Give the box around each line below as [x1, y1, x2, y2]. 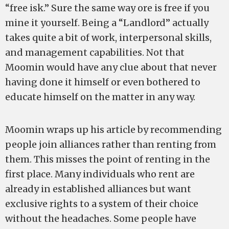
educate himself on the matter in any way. [5, 91, 195, 103]
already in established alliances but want [5, 183, 191, 195]
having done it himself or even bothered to [5, 76, 200, 88]
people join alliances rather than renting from [5, 139, 216, 150]
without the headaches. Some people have [5, 213, 196, 224]
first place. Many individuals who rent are [5, 168, 195, 180]
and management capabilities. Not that [5, 47, 185, 58]
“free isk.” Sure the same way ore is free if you [5, 2, 210, 14]
